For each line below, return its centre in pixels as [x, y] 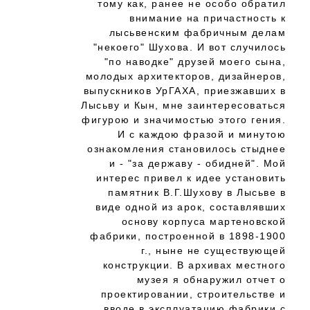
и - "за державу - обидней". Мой [197, 163]
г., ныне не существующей [213, 250]
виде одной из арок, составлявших [191, 207]
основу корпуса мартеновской [203, 221]
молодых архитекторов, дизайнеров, [185, 76]
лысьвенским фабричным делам [197, 33]
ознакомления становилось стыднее [186, 149]
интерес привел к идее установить [191, 178]
